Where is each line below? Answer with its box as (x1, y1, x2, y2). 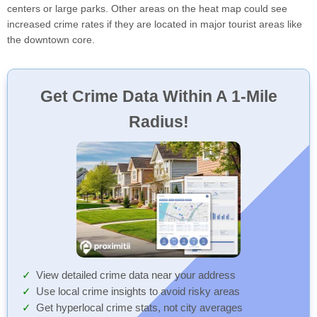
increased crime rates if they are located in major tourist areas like (7, 18, 302, 30)
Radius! (128, 113, 189, 131)
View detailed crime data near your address (36, 270, 236, 282)
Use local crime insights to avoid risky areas (36, 286, 240, 298)
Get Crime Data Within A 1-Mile (40, 87, 277, 105)
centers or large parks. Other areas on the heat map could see (7, 3, 287, 14)
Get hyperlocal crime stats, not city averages (36, 302, 243, 314)
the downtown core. (7, 34, 95, 45)
